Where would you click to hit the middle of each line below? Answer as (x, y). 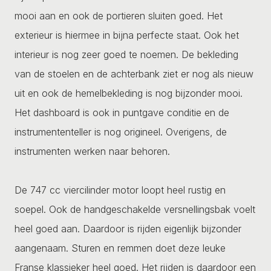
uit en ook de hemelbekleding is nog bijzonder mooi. (129, 93)
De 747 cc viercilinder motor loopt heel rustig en (120, 190)
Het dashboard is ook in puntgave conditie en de (122, 112)
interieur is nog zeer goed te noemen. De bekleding (126, 54)
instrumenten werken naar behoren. (92, 151)
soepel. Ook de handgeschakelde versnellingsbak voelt (135, 209)
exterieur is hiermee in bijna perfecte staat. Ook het (127, 35)
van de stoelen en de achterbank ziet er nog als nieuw (134, 73)
